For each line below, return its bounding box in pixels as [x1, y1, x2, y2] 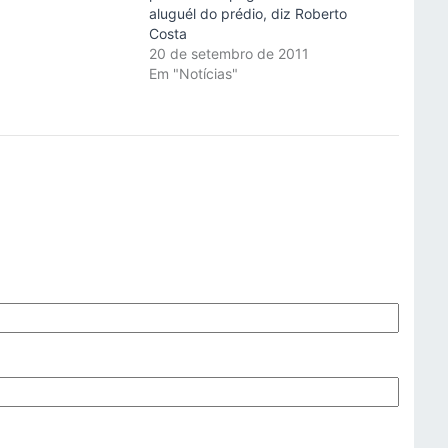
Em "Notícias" [148, 65, 238, 82]
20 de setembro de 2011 [148, 45, 309, 62]
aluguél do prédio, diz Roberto [148, 5, 347, 22]
